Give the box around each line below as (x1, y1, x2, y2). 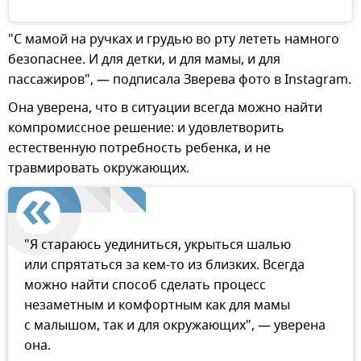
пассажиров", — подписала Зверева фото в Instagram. (8, 69, 351, 89)
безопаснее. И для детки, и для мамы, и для (8, 49, 280, 69)
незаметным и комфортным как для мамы (24, 295, 290, 315)
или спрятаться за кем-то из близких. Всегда (24, 255, 305, 275)
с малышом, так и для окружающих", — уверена (24, 315, 326, 335)
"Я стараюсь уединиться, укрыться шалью (24, 234, 291, 255)
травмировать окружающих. (8, 158, 189, 178)
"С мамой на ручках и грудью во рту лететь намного (8, 29, 339, 49)
